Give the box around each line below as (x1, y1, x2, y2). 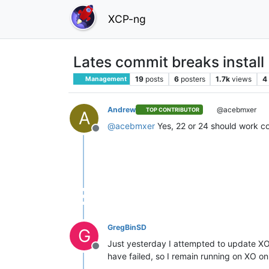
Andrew (107, 104, 136, 114)
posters (180, 74, 205, 83)
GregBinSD (107, 222, 147, 232)
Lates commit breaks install (73, 52, 264, 71)
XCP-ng (108, 12, 146, 25)
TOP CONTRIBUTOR (146, 106, 200, 113)
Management (84, 74, 127, 83)
